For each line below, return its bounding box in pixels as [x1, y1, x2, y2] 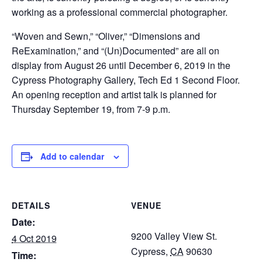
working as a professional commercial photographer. [12, 5, 227, 19]
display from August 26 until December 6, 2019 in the [12, 58, 230, 72]
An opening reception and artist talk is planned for [12, 88, 216, 101]
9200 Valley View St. [131, 229, 217, 243]
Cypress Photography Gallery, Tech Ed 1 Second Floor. [12, 73, 240, 87]
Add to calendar [40, 150, 104, 162]
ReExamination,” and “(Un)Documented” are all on [12, 44, 219, 57]
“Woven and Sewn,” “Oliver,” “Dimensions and [12, 29, 200, 43]
